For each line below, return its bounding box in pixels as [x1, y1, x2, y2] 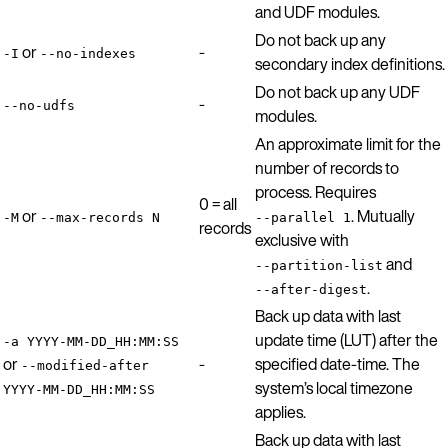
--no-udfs [3, 97, 75, 113]
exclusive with [255, 227, 349, 252]
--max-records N [40, 209, 160, 225]
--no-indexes [40, 45, 136, 61]
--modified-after [21, 357, 149, 373]
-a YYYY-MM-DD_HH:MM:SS [3, 333, 179, 349]
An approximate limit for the [255, 131, 441, 156]
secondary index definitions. [255, 51, 445, 76]
